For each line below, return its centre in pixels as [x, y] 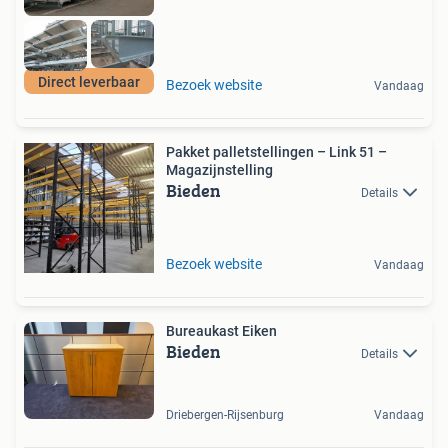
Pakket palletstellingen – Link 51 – [276, 151]
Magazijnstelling [219, 169]
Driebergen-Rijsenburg [225, 415]
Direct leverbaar [89, 81]
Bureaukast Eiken [221, 330]
